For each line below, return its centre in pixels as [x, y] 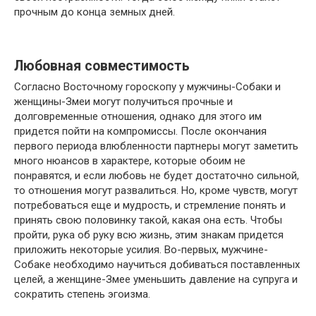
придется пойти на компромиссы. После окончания [140, 132]
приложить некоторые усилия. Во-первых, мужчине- [141, 250]
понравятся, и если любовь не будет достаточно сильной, [157, 176]
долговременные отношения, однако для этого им [138, 117]
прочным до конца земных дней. [95, 12]
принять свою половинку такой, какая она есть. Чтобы [148, 220]
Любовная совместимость [102, 66]
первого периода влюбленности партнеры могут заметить [156, 146]
